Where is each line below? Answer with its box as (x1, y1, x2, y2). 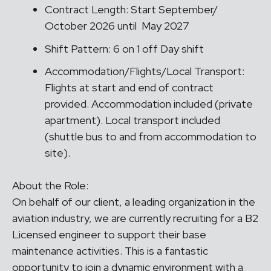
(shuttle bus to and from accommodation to (45, 129, 256, 144)
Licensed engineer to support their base (12, 227, 206, 242)
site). (45, 146, 73, 160)
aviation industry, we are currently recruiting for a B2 (12, 211, 258, 226)
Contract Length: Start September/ (45, 2, 218, 16)
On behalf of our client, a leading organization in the (12, 195, 255, 209)
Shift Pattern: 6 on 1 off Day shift (45, 41, 206, 56)
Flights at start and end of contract (45, 80, 214, 95)
